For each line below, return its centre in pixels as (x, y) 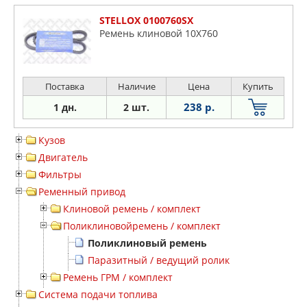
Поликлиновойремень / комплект (142, 226)
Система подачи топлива (98, 294)
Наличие (136, 86)
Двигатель (63, 157)
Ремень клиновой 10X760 (159, 33)
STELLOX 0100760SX (146, 20)
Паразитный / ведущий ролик (159, 260)
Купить (258, 86)
